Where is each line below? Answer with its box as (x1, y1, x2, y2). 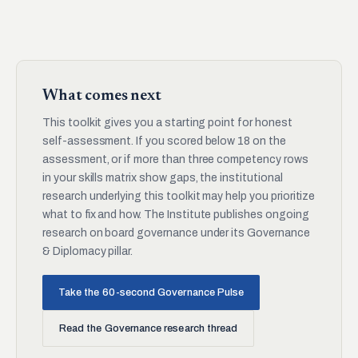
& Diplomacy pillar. (42, 245, 133, 257)
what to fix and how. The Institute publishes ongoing (42, 208, 309, 221)
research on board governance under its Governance (42, 226, 310, 239)
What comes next (42, 87, 161, 104)
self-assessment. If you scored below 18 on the (42, 134, 286, 147)
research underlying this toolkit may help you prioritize (42, 189, 316, 202)
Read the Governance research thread (59, 322, 238, 334)
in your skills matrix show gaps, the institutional (42, 171, 283, 184)
